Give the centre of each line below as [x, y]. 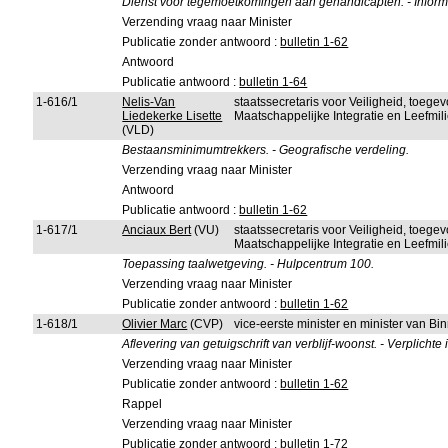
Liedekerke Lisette [172, 116]
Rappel [142, 404]
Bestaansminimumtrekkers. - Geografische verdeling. [266, 150]
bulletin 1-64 [273, 82]
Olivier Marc [155, 324]
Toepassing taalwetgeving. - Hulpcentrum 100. [248, 264]
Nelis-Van [149, 102]
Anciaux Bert [157, 230]
